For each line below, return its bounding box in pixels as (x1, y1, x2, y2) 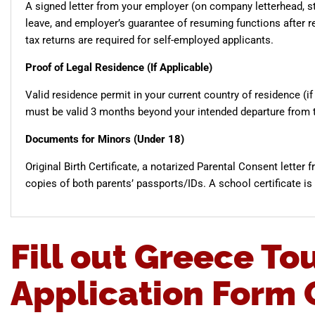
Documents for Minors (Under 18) (25, 133, 184, 146)
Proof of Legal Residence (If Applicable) (25, 61, 212, 75)
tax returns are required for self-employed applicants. (25, 34, 274, 47)
